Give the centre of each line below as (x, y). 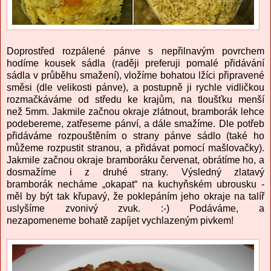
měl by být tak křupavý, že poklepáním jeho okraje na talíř (135, 197)
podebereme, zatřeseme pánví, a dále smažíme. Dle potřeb (135, 124)
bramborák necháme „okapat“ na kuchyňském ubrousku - (135, 184)
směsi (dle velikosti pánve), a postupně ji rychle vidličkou (135, 88)
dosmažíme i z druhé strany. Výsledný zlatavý (135, 172)
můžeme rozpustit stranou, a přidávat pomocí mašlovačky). (135, 148)
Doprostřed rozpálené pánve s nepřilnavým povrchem (135, 51)
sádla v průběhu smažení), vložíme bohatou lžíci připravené (135, 76)
